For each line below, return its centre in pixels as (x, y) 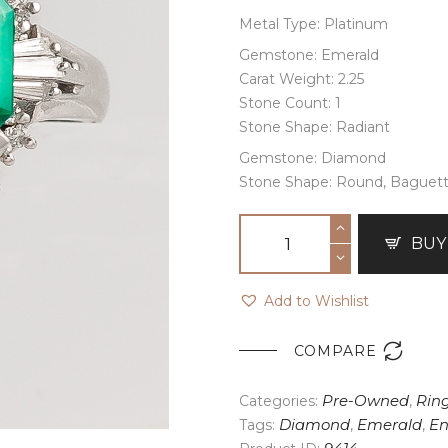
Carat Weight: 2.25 (301, 78)
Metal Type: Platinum (313, 23)
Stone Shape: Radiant (314, 126)
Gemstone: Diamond (312, 157)
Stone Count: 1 (290, 102)
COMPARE (335, 350)
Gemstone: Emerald (309, 54)
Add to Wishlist (316, 300)
